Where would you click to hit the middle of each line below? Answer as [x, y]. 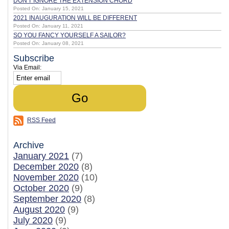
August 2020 [39, 210]
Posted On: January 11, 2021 [48, 26]
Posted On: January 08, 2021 [49, 43]
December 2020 [46, 167]
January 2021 [41, 156]
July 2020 [33, 220]
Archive [29, 145]
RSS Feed [41, 120]
